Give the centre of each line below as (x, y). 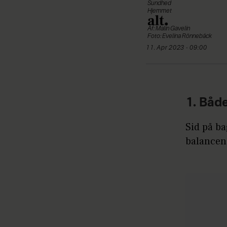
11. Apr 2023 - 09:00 (178, 48)
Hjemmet (160, 11)
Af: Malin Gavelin (169, 29)
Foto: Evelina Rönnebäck (180, 36)
